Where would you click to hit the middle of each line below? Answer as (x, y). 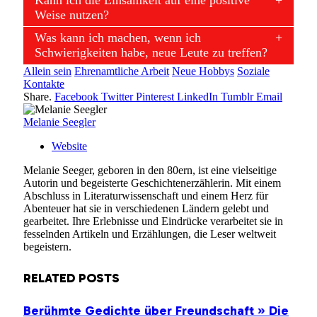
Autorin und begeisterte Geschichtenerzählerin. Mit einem (152, 183)
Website (69, 146)
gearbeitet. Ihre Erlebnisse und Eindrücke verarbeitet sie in (153, 221)
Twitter (117, 96)
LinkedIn (197, 96)
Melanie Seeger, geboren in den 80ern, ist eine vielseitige (150, 170)
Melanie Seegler (59, 122)
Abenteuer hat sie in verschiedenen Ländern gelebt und (146, 208)
